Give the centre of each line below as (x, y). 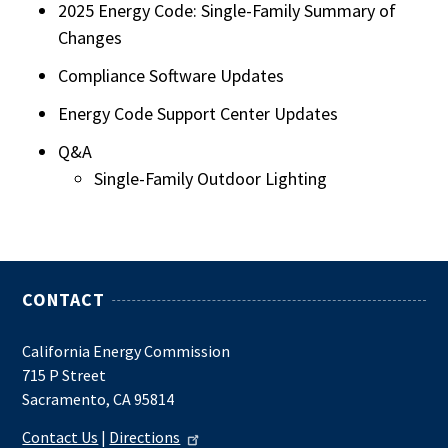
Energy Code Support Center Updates (198, 113)
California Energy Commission (126, 351)
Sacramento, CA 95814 (98, 399)
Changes (90, 38)
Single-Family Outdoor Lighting (211, 178)
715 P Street (64, 375)
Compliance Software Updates (171, 75)
